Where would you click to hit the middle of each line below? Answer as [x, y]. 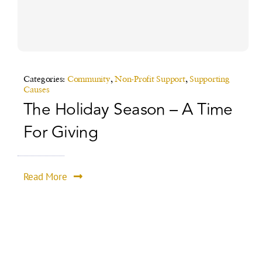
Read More [45, 176]
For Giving [61, 132]
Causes [36, 89]
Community [89, 78]
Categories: [45, 78]
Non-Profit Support [150, 78]
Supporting [210, 78]
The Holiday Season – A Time [128, 109]
